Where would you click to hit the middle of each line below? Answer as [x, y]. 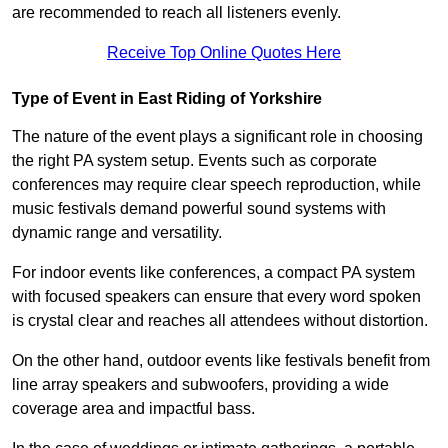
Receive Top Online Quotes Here [224, 53]
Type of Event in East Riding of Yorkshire [167, 99]
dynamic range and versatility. [117, 233]
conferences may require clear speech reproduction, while [216, 185]
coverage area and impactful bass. [133, 409]
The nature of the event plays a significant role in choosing [217, 137]
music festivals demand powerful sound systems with [199, 209]
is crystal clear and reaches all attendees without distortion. [220, 321]
